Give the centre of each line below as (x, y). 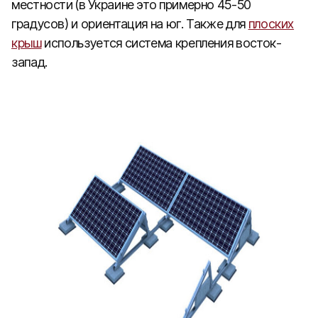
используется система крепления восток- (161, 43)
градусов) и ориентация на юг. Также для (130, 24)
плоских (271, 24)
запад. (29, 62)
